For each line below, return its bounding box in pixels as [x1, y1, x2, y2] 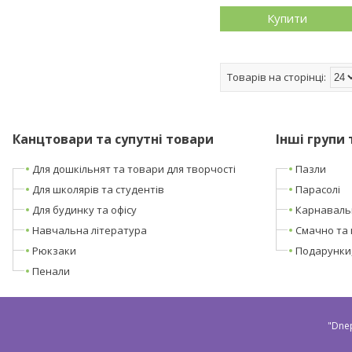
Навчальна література [31, 222, 147, 237]
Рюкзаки [31, 243, 76, 258]
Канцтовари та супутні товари [12, 130, 214, 148]
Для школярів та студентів [31, 181, 164, 196]
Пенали [31, 263, 70, 278]
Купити [266, 10, 307, 27]
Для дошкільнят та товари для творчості [31, 161, 236, 176]
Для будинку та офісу [31, 202, 137, 217]
